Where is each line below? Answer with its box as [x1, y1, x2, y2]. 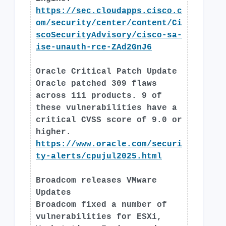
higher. [36, 128, 71, 137]
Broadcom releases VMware [36, 176, 157, 185]
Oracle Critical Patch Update [36, 67, 177, 76]
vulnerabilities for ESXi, [36, 212, 162, 221]
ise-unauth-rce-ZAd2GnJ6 [36, 43, 152, 52]
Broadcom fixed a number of [36, 200, 167, 209]
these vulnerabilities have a [36, 103, 177, 112]
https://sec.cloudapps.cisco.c [36, 7, 182, 16]
